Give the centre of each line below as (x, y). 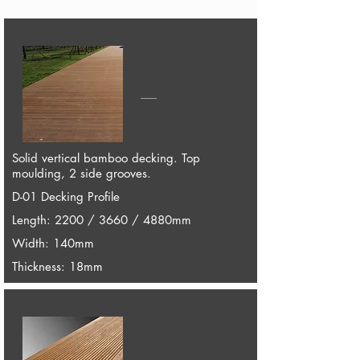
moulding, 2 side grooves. (81, 173)
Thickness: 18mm (57, 266)
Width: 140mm (53, 243)
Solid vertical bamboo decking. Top (106, 158)
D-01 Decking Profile (65, 196)
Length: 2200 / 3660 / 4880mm (101, 220)
